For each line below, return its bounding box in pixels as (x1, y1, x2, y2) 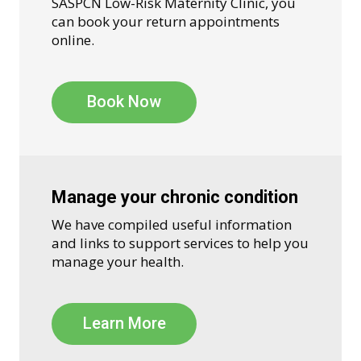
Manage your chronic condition (52, 187, 298, 208)
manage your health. (52, 252, 184, 272)
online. (52, 31, 94, 50)
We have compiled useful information (52, 215, 292, 234)
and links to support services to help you (52, 234, 309, 253)
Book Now (87, 92, 161, 112)
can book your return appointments (52, 12, 280, 31)
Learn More (82, 313, 166, 334)
